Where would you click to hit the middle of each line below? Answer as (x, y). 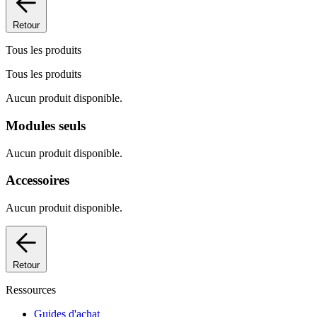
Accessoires (38, 180)
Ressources (31, 290)
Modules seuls (46, 126)
